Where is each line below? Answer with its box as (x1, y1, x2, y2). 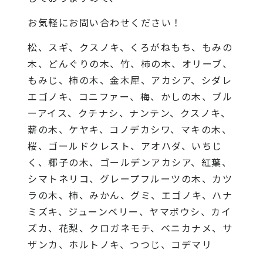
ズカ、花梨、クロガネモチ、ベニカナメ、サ (28, 220, 233, 235)
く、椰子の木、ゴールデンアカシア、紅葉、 (28, 154, 232, 169)
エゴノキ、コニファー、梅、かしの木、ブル (28, 89, 233, 103)
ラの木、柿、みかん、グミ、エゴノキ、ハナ (28, 187, 233, 202)
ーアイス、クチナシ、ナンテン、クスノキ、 (28, 105, 231, 120)
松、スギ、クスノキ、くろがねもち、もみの (28, 39, 233, 54)
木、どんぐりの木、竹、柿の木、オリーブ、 (28, 56, 233, 70)
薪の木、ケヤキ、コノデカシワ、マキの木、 (28, 122, 232, 136)
